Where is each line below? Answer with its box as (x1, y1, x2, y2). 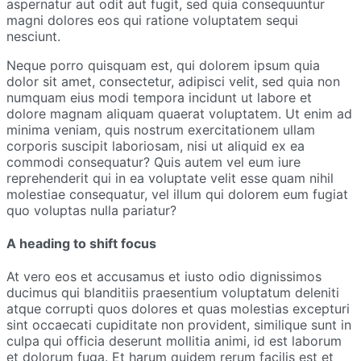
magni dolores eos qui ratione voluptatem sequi (6, 11, 298, 28)
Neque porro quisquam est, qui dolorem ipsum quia (6, 56, 320, 73)
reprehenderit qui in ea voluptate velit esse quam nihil (6, 169, 334, 186)
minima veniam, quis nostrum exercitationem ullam (6, 121, 315, 138)
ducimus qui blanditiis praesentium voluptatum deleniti (6, 284, 339, 301)
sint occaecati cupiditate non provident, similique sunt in (6, 317, 351, 334)
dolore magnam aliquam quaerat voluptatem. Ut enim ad (6, 105, 352, 122)
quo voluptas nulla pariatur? (6, 201, 176, 218)
